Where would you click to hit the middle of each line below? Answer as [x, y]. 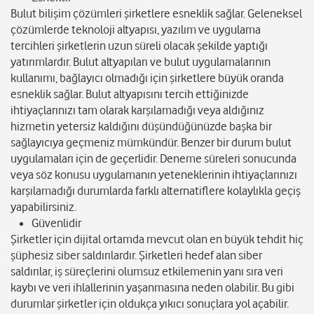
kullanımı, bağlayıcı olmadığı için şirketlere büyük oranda [147, 78]
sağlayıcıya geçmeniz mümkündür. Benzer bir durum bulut [151, 143]
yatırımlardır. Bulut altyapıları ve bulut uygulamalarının [141, 62]
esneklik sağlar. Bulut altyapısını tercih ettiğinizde [130, 94]
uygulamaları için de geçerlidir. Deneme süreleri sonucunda [153, 159]
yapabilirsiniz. [43, 207]
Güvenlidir [56, 223]
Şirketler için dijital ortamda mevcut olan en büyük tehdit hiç [157, 239]
